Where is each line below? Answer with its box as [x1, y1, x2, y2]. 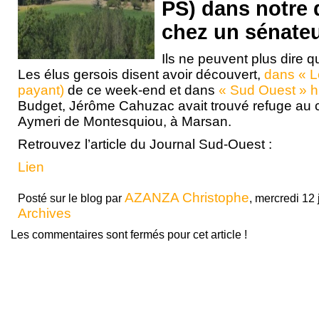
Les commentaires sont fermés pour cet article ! [11, 229, 247, 241]
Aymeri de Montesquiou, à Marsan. [18, 114, 231, 129]
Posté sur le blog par [18, 192, 125, 204]
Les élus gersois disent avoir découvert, [18, 67, 264, 82]
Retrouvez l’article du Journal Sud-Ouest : [18, 137, 272, 152]
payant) [18, 83, 64, 98]
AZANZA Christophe [125, 190, 249, 205]
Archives [18, 206, 71, 221]
